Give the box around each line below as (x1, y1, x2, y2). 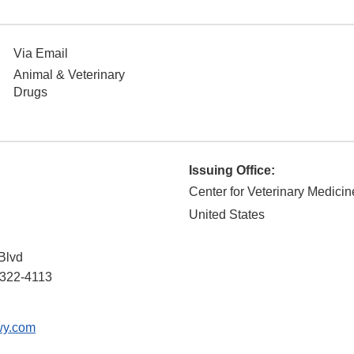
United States (189, 208, 265, 222)
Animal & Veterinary (13, 68, 125, 82)
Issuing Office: (189, 164, 275, 178)
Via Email (13, 47, 68, 61)
